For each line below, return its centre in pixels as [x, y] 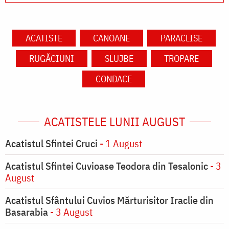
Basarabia [27, 212]
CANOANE [111, 38]
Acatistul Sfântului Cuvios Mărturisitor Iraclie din [109, 200]
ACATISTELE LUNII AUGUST [114, 122]
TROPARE [181, 59]
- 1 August [120, 144]
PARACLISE [181, 38]
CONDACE [114, 79]
